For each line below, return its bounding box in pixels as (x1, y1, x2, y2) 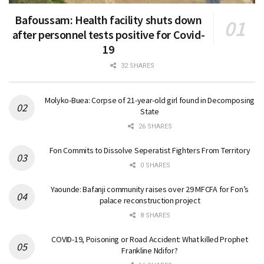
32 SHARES (118, 62, 154, 70)
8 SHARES (138, 212, 170, 220)
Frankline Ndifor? (121, 245, 178, 256)
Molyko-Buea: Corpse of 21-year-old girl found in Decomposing (44, 95, 255, 106)
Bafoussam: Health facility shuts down (15, 12, 202, 28)
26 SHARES (136, 123, 172, 131)
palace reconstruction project (99, 195, 200, 206)
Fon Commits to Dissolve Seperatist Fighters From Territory (49, 145, 250, 156)
